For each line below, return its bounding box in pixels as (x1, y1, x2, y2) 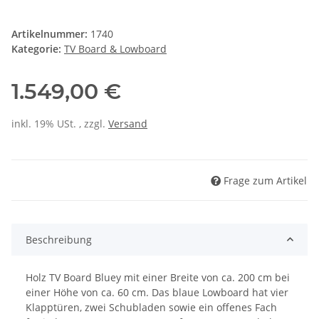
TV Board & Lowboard (64, 42, 167, 56)
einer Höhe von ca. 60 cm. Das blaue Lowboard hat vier (26, 285, 288, 299)
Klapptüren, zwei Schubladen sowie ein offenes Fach (26, 300, 277, 314)
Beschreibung (26, 232, 92, 246)
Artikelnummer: (11, 27, 90, 41)
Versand (108, 117, 147, 131)
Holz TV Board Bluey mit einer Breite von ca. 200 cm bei (26, 270, 290, 284)
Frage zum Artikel (224, 173, 307, 187)
